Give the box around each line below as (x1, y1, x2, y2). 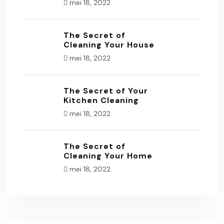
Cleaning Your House (63, 39, 154, 50)
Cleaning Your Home (63, 150, 152, 161)
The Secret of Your (63, 85, 148, 96)
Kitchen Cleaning (63, 94, 139, 105)
